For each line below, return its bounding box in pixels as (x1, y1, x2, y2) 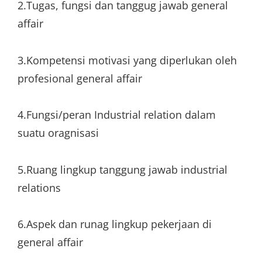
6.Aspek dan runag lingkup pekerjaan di (18, 217, 212, 231)
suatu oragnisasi (18, 126, 99, 140)
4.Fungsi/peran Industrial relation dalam (18, 108, 216, 122)
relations (18, 180, 61, 195)
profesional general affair (18, 71, 142, 85)
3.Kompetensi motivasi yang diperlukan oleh (18, 53, 237, 67)
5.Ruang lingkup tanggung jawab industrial (18, 162, 227, 177)
